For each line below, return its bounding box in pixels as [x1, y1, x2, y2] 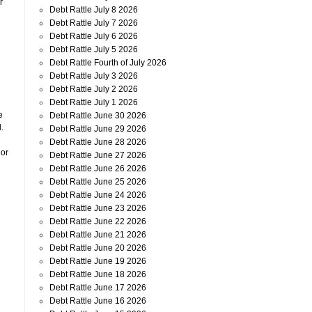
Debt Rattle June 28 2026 [49, 137, 146, 147]
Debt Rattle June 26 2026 [49, 164, 146, 173]
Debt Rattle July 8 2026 [49, 5, 138, 15]
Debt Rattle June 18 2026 [49, 270, 146, 279]
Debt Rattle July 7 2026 [49, 18, 138, 28]
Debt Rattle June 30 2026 [49, 111, 146, 120]
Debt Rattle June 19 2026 [49, 256, 146, 266]
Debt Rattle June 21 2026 [49, 230, 146, 240]
